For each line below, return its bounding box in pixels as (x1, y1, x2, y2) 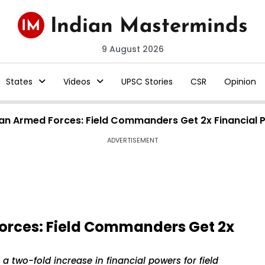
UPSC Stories (121, 76, 173, 88)
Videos (63, 76, 91, 88)
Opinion (224, 76, 256, 88)
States (5, 76, 33, 88)
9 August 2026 (101, 43, 164, 55)
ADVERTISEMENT (107, 135, 158, 145)
